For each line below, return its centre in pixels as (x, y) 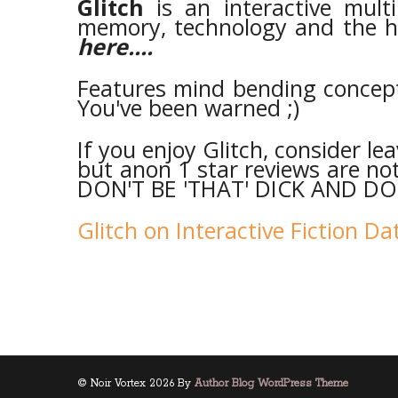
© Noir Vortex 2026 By (136, 383)
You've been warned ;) (188, 107)
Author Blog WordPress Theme (271, 383)
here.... (115, 46)
